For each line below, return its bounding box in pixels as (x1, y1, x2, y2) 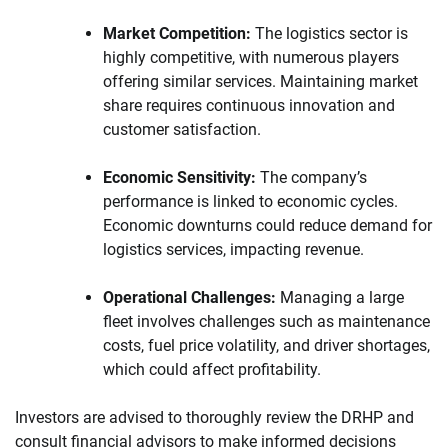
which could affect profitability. (103, 359, 321, 379)
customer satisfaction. (103, 119, 261, 139)
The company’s (256, 167, 367, 187)
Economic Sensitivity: (103, 167, 256, 187)
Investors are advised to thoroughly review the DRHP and (15, 407, 414, 427)
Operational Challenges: (103, 287, 276, 307)
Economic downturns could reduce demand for (103, 215, 432, 235)
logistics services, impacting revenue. (103, 239, 364, 259)
